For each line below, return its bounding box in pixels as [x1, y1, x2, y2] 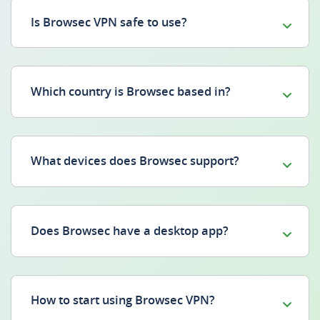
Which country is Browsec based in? [31, 84, 231, 100]
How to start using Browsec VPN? [31, 292, 215, 309]
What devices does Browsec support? [31, 153, 239, 169]
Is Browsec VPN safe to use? [31, 14, 187, 30]
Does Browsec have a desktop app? [31, 222, 229, 239]
